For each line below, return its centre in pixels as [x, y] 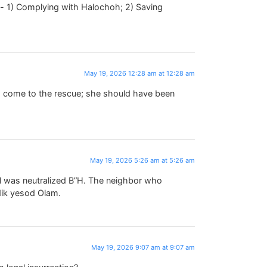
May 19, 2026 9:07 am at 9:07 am [143, 247]
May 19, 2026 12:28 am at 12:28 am [140, 73]
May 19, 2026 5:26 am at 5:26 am [143, 160]
